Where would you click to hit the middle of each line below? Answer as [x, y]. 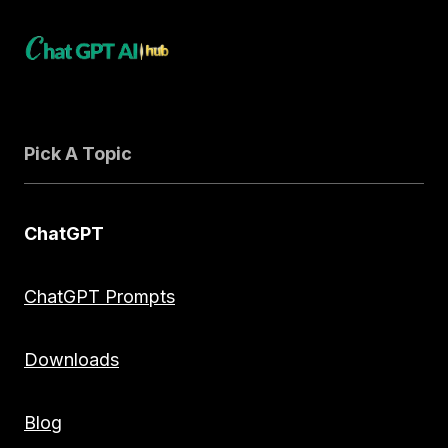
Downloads [71, 360]
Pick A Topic [78, 154]
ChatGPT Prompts [99, 297]
